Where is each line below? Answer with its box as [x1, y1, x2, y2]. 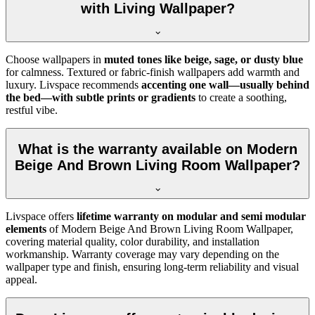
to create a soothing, [195, 91, 287, 103]
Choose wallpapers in [6, 53, 104, 65]
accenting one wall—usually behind [141, 78, 309, 91]
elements [6, 222, 46, 235]
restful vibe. [6, 103, 58, 116]
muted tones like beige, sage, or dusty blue [104, 53, 303, 65]
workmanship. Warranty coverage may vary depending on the [6, 247, 279, 260]
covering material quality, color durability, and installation [6, 235, 259, 247]
